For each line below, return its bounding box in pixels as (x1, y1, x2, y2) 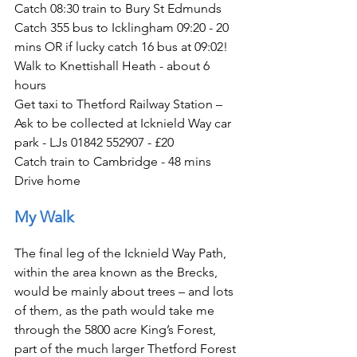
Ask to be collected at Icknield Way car (14, 116, 234, 131)
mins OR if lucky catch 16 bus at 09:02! (14, 39, 228, 55)
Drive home (14, 173, 80, 189)
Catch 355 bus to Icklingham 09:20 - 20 (14, 20, 232, 36)
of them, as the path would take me (14, 303, 218, 319)
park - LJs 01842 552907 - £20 (14, 135, 174, 151)
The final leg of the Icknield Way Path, (14, 245, 229, 261)
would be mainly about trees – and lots (14, 284, 237, 300)
